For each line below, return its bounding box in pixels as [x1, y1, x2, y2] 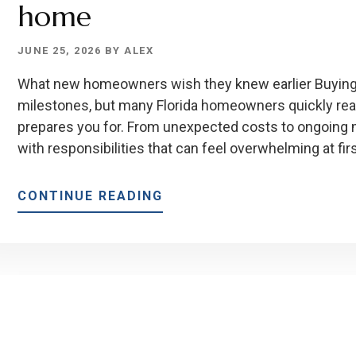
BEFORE [161, 311, 219, 327]
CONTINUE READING [17, 188, 163, 203]
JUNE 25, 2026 [17, 44, 102, 56]
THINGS [161, 249, 218, 265]
